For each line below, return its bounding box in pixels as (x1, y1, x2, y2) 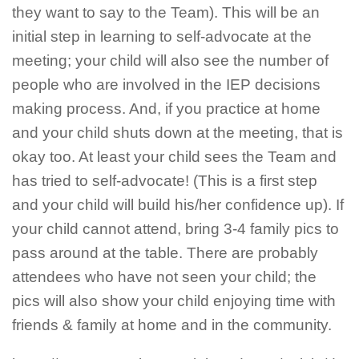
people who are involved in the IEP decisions (12, 75, 321, 93)
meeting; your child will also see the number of (12, 51, 329, 69)
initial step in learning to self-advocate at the (12, 27, 312, 45)
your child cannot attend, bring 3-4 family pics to (12, 220, 339, 237)
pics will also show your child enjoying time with (12, 292, 336, 309)
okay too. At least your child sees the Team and (12, 147, 337, 165)
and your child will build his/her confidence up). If (12, 196, 344, 213)
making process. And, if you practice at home (12, 99, 321, 117)
